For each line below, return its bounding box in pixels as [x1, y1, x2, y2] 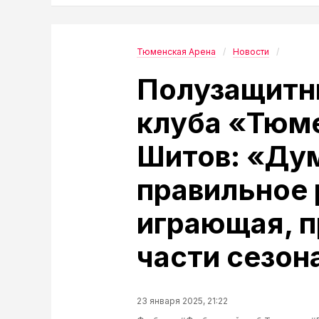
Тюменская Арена [137, 46, 216, 57]
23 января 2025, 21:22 [137, 296, 228, 306]
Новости [233, 46, 269, 57]
